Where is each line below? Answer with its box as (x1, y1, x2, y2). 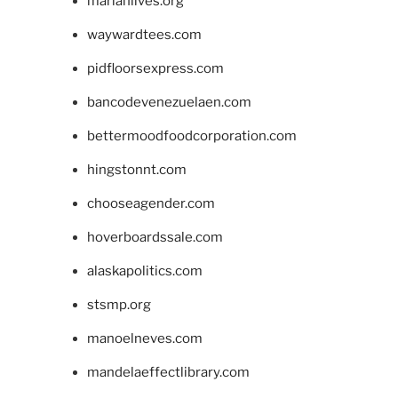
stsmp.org (86, 296, 151, 313)
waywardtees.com (86, 26, 202, 43)
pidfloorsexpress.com (86, 60, 224, 76)
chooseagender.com (86, 195, 215, 211)
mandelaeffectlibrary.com (86, 363, 250, 380)
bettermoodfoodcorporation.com (86, 127, 297, 144)
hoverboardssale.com (86, 228, 223, 245)
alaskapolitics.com (86, 262, 203, 279)
